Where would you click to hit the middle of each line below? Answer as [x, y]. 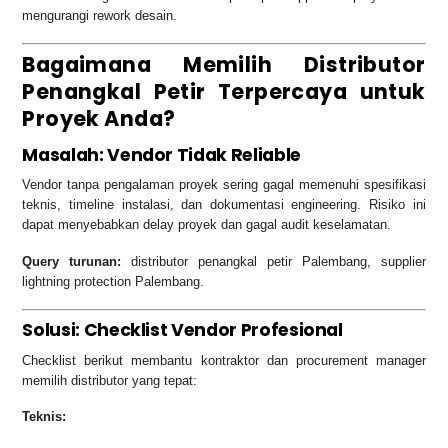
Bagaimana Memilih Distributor [224, 65]
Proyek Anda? [99, 119]
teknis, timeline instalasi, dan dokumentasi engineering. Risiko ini [224, 205]
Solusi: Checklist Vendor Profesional [182, 329]
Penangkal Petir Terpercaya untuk [224, 92]
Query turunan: [72, 262]
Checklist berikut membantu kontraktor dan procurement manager [224, 360]
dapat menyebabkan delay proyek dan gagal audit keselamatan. [207, 225]
